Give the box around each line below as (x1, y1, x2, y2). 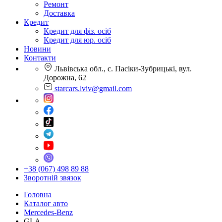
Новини (24, 45, 51, 53)
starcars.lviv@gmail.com (55, 84, 132, 93)
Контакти (24, 54, 56, 62)
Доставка (44, 9, 75, 17)
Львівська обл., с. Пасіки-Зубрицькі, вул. (53, 64, 192, 73)
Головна (24, 190, 52, 199)
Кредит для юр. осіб (44, 36, 111, 44)
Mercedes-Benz (24, 208, 73, 217)
